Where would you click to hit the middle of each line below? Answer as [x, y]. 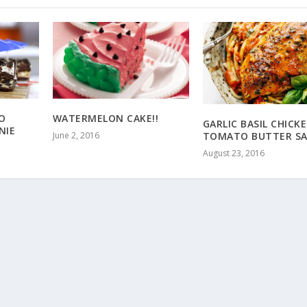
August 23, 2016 [233, 153]
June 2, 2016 [76, 135]
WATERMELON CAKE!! [106, 118]
